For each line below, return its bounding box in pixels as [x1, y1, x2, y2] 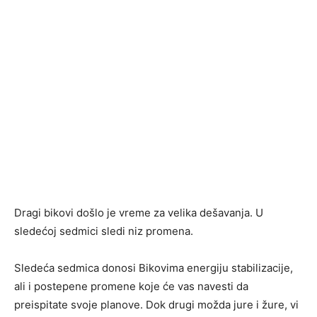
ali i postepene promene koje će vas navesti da [14, 279, 248, 294]
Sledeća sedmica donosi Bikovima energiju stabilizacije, [14, 261, 293, 275]
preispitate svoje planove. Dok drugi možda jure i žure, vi [14, 298, 299, 312]
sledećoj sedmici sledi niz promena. [14, 224, 193, 238]
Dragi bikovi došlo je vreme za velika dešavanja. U [14, 206, 263, 220]
